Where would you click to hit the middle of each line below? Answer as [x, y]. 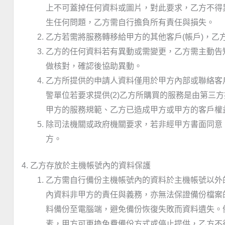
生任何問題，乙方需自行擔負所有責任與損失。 [130, 23]
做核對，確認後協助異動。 [94, 66]
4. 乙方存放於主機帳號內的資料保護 [86, 166]
